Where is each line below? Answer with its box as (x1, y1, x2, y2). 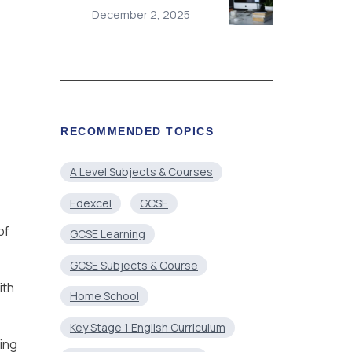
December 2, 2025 (92, 6, 190, 22)
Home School (70, 288, 139, 304)
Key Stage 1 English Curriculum (70, 319, 225, 335)
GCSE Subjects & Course (70, 257, 198, 273)
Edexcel (70, 195, 112, 211)
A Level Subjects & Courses (70, 164, 213, 180)
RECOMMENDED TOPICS (60, 124, 214, 137)
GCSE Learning (70, 226, 145, 242)
